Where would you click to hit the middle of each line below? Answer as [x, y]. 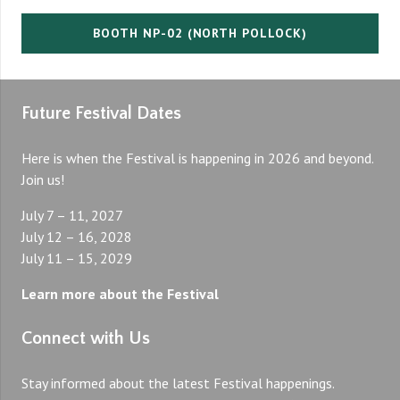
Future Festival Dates [101, 113]
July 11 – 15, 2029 [77, 258]
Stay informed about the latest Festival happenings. [178, 383]
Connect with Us [86, 338]
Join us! [43, 179]
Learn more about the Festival [120, 293]
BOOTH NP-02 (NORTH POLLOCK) [200, 33]
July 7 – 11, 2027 [72, 215]
